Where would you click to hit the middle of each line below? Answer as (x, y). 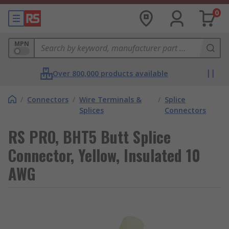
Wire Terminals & (110, 99)
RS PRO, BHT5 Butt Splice (89, 137)
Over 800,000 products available (110, 73)
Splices (91, 110)
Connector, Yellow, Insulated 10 (104, 155)
